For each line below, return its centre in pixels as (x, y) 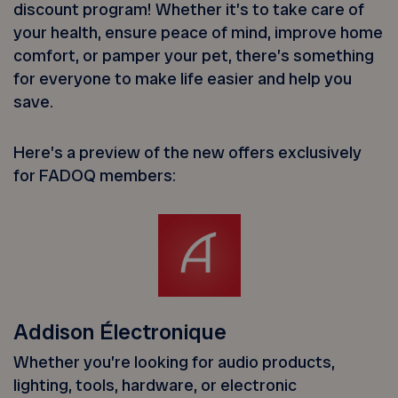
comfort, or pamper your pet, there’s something (194, 56)
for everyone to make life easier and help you (183, 79)
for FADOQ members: (95, 175)
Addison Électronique (120, 331)
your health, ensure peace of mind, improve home (199, 33)
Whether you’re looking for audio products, (175, 362)
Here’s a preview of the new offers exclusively (188, 152)
